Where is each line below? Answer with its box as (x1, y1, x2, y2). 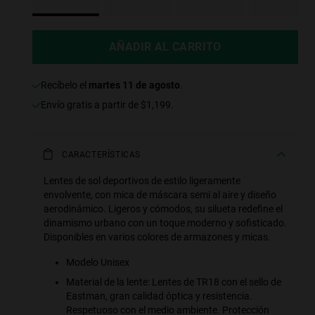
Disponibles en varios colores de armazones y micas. (44, 231, 271, 243)
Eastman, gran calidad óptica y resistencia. (66, 290, 252, 302)
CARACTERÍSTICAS (62, 150, 141, 160)
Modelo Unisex (66, 257, 129, 269)
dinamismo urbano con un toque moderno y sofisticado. (44, 217, 287, 229)
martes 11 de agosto (89, 79, 180, 91)
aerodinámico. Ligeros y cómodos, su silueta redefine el (44, 203, 283, 215)
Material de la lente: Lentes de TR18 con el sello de (66, 276, 281, 288)
